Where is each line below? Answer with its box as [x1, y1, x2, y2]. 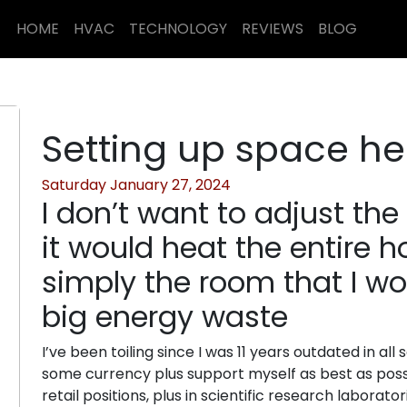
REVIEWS [242, 18, 303, 39]
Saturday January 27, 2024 [42, 174, 231, 195]
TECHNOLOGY [129, 18, 227, 39]
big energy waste [42, 296, 288, 337]
